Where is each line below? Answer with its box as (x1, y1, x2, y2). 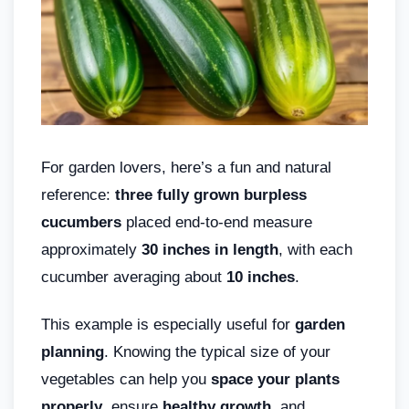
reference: (41, 186, 115, 204)
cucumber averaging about (41, 268, 226, 287)
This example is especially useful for (41, 316, 295, 334)
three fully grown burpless (115, 186, 307, 204)
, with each (278, 241, 352, 259)
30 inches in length (142, 241, 278, 259)
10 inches (226, 268, 295, 287)
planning (41, 343, 104, 362)
